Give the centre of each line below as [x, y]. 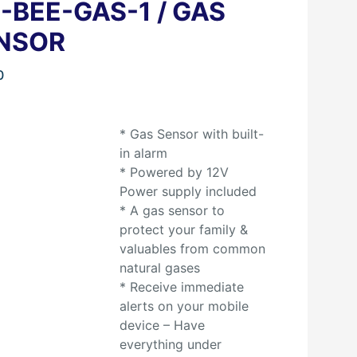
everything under [170, 344]
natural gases [159, 268]
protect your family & [183, 229]
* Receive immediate [181, 287]
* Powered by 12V [174, 172]
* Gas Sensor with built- [191, 134]
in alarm [143, 153]
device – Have [162, 325]
